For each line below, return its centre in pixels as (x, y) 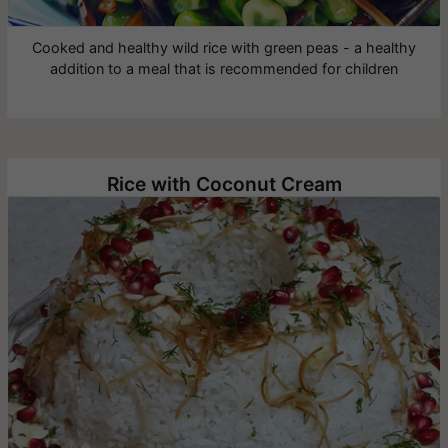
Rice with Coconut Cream (224, 184)
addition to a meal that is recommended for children (224, 69)
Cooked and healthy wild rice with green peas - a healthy (224, 48)
